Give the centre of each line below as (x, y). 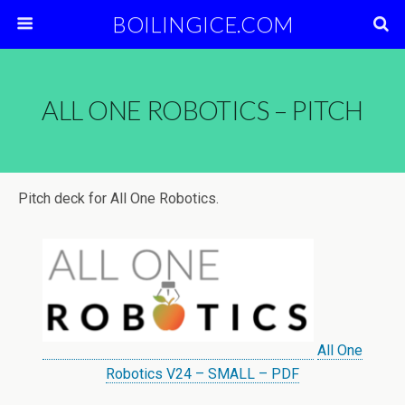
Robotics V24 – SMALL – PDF (202, 374)
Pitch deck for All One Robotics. (118, 198)
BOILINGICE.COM (202, 24)
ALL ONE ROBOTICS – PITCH (202, 110)
